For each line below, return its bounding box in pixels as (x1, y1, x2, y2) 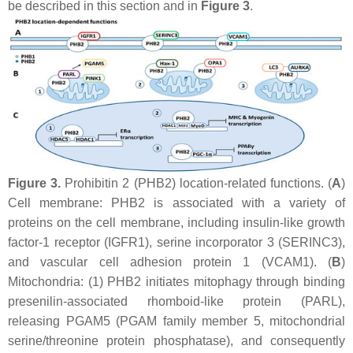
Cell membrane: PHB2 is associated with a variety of (8, 195, 345, 210)
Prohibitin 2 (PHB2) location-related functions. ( (61, 176, 333, 190)
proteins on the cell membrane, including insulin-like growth (8, 215, 345, 229)
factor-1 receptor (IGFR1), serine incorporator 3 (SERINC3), (8, 235, 345, 249)
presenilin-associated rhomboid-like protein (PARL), (8, 294, 345, 308)
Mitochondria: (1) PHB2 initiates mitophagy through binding (8, 274, 345, 288)
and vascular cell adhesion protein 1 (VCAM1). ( (8, 255, 332, 269)
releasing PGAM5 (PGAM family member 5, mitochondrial (8, 314, 345, 328)
